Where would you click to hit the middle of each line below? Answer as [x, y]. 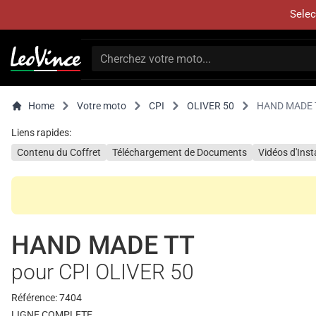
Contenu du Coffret [59, 152]
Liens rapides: [41, 133]
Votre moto [102, 106]
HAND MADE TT [103, 245]
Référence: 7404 [47, 298]
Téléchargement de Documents [180, 152]
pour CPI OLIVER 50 [103, 272]
